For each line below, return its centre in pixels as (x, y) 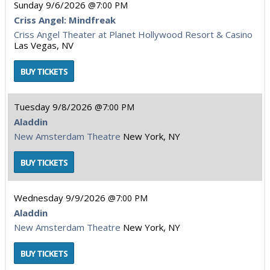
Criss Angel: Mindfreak (65, 20)
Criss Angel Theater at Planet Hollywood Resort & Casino (133, 34)
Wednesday (39, 198)
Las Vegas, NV (44, 45)
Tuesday (32, 107)
